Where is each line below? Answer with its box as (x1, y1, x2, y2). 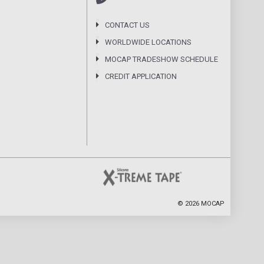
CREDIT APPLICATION (105, 72, 177, 81)
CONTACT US (105, 21, 150, 29)
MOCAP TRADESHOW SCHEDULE (105, 55, 218, 64)
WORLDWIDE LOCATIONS (105, 38, 192, 47)
